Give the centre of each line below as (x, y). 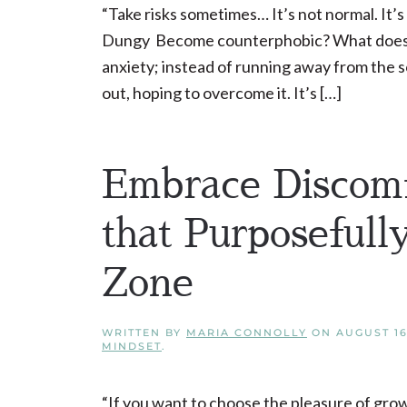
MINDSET (132, 346)
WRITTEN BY (144, 333)
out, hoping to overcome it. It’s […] (222, 93)
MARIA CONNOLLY (247, 333)
